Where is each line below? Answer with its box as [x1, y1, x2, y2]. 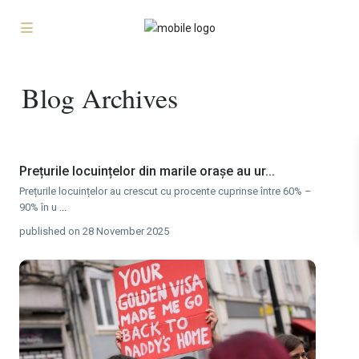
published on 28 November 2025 [19, 225, 169, 237]
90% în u [19, 201, 59, 213]
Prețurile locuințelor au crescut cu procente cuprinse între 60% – [19, 185, 312, 197]
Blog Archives [22, 79, 178, 116]
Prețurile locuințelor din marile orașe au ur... [19, 163, 275, 179]
